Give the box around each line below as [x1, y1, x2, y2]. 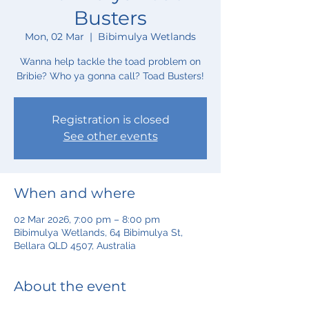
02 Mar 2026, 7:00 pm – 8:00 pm [14, 213, 160, 225]
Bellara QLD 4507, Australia [14, 239, 136, 251]
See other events [63, 129, 158, 143]
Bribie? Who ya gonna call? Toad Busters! [17, 70, 204, 81]
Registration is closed [51, 112, 170, 126]
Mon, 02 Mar [25, 30, 84, 43]
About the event [14, 277, 126, 295]
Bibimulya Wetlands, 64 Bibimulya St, [14, 226, 183, 238]
